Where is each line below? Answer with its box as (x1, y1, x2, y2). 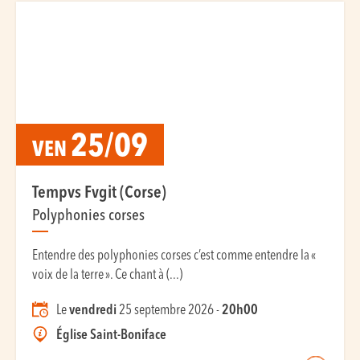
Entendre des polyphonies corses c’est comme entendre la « (32, 249, 315, 263)
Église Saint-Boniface (56, 329, 166, 342)
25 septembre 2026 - (117, 304, 222, 317)
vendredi (69, 304, 117, 317)
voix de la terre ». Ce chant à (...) (32, 268, 182, 282)
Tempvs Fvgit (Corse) (32, 185, 166, 202)
